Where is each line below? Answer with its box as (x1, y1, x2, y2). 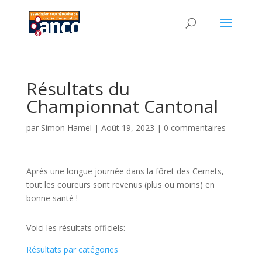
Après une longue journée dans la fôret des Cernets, (26, 166, 224, 177)
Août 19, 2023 (101, 122, 154, 133)
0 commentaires (163, 122, 226, 133)
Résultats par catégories (26, 244, 118, 255)
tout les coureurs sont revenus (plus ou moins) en (26, 179, 215, 190)
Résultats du (26, 77, 130, 101)
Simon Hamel (40, 122, 92, 133)
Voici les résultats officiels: (26, 222, 125, 233)
